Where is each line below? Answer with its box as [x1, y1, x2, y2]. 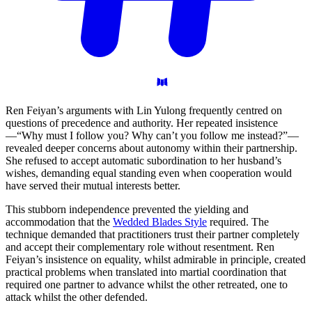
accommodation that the [6, 216, 113, 228]
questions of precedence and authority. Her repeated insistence [6, 117, 278, 130]
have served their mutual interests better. [6, 180, 180, 192]
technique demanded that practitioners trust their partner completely [6, 228, 299, 241]
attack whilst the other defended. [6, 291, 148, 304]
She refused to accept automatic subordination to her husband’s [6, 155, 281, 167]
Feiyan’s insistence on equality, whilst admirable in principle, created [6, 253, 306, 266]
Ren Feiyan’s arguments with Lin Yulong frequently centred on [6, 104, 282, 117]
